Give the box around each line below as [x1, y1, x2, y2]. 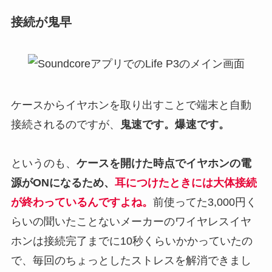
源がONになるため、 [10, 177, 115, 189]
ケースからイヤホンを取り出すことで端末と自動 [10, 99, 251, 112]
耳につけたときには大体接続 [114, 177, 257, 189]
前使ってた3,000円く [152, 196, 257, 209]
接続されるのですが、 [10, 118, 120, 131]
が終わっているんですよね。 [10, 196, 153, 209]
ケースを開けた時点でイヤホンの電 [76, 157, 251, 170]
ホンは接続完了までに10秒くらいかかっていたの [10, 235, 253, 248]
